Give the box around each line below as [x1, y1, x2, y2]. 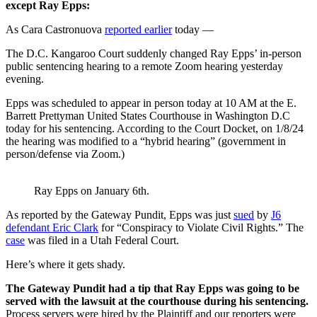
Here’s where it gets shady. [6, 258, 125, 270]
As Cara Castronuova [6, 23, 105, 35]
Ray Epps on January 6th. [34, 184, 149, 197]
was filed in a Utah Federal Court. [25, 234, 179, 246]
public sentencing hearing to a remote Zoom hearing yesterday [6, 59, 283, 72]
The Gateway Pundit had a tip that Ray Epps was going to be [6, 282, 299, 294]
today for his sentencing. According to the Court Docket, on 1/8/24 [6, 122, 304, 134]
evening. [6, 72, 44, 85]
